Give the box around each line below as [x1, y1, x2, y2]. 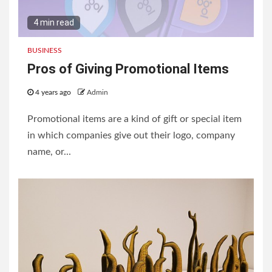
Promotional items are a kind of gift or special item [27, 114, 242, 124]
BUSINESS [27, 47, 62, 55]
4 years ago [33, 89, 73, 97]
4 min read [33, 18, 74, 28]
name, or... [27, 147, 71, 157]
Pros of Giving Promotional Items [27, 61, 229, 77]
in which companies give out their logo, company [27, 131, 235, 141]
